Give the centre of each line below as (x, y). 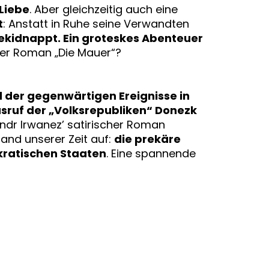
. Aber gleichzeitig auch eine (103, 10)
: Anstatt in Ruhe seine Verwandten (96, 24)
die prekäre (147, 139)
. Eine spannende (151, 154)
